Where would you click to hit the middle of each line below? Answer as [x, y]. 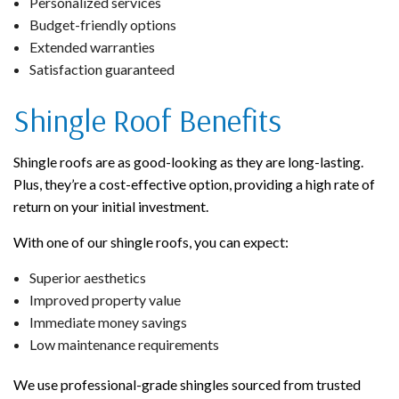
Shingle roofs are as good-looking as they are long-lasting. [188, 162]
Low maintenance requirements [124, 345]
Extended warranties [92, 47]
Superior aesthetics [87, 278]
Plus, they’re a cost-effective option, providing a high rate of [194, 184]
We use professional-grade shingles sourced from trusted [187, 385]
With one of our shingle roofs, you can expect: [151, 242]
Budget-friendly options [102, 25]
